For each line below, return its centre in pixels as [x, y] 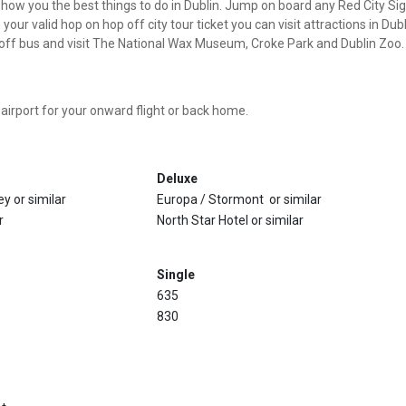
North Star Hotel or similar [230, 220]
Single [176, 274]
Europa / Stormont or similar [239, 199]
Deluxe [177, 178]
